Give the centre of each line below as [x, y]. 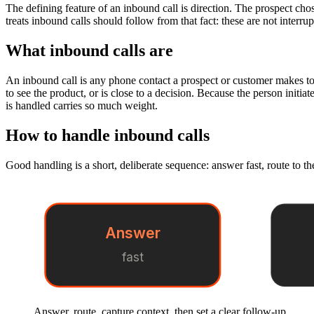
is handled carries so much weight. [82, 105]
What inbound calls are [89, 51]
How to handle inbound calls [108, 135]
